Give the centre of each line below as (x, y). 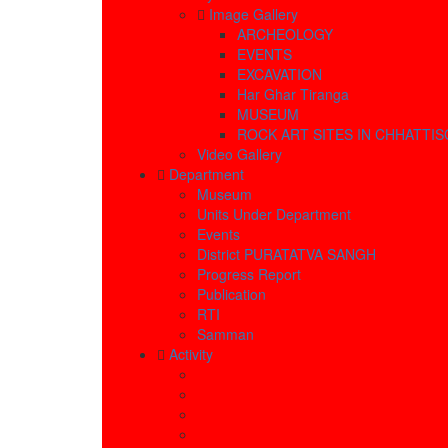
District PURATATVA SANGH (286, 254)
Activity (191, 354)
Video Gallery (239, 154)
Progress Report (249, 274)
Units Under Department (274, 214)
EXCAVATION (279, 74)
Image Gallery (253, 14)
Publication (231, 294)
